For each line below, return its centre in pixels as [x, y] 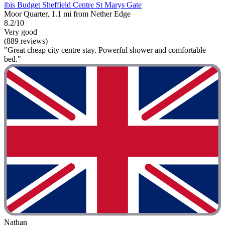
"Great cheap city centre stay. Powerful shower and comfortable [105, 50]
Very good [21, 32]
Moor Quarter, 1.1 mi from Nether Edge [67, 14]
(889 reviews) [26, 41]
